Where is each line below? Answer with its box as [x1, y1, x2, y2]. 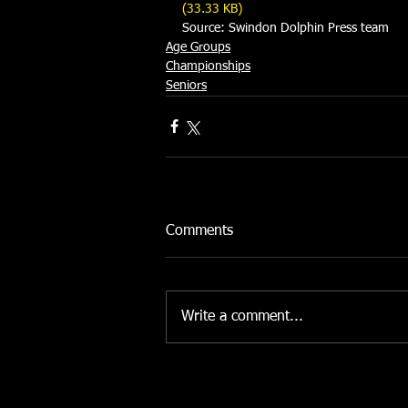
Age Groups [166, 40, 230, 54]
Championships [166, 59, 250, 73]
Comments [166, 223, 233, 239]
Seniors [166, 78, 207, 92]
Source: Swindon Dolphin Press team [182, 21, 393, 35]
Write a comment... [181, 309, 303, 324]
